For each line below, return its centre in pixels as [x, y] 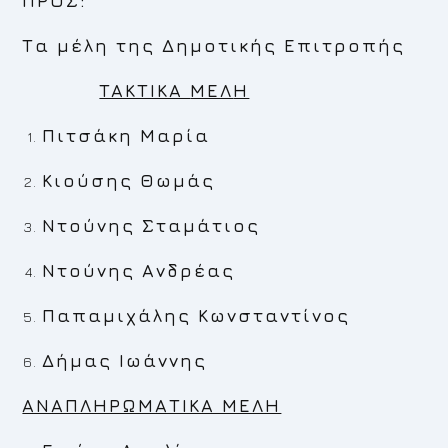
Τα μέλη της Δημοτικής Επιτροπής [214, 45]
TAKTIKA [145, 90]
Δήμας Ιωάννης [125, 360]
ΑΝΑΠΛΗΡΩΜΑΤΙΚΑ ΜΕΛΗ [152, 405]
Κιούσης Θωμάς [129, 180]
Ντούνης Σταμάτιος [151, 225]
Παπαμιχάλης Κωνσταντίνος [196, 315]
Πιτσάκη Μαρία [126, 135]
